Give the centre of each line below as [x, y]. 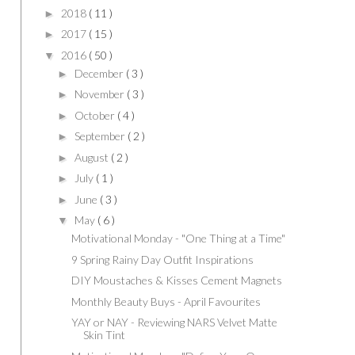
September [101, 136]
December [100, 73]
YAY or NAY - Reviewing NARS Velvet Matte [174, 323]
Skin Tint [104, 335]
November [100, 94]
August [92, 157]
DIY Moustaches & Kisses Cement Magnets [176, 281]
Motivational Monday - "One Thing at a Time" [178, 239]
